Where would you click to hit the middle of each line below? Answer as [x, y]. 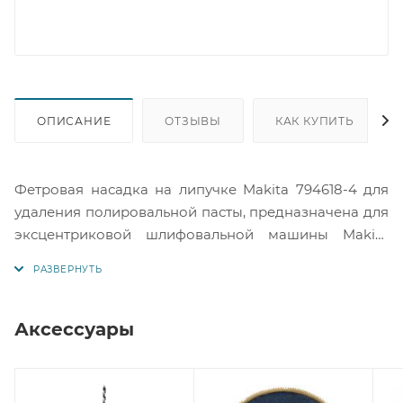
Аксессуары [74, 329]
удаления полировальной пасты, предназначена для [201, 211]
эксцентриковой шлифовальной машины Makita [201, 234]
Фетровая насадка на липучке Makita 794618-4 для [201, 189]
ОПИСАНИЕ [74, 121]
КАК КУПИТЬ [314, 121]
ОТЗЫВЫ [193, 121]
